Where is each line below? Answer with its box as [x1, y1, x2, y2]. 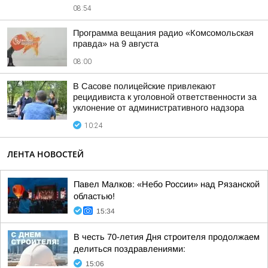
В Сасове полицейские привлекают [73, 81, 216, 91]
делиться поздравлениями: [74, 244, 185, 254]
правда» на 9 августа [73, 39, 159, 48]
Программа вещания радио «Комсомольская [73, 28, 254, 38]
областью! [74, 191, 115, 201]
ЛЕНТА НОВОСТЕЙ [7, 148, 84, 160]
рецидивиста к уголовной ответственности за [73, 92, 257, 102]
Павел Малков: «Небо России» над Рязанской [74, 179, 260, 189]
